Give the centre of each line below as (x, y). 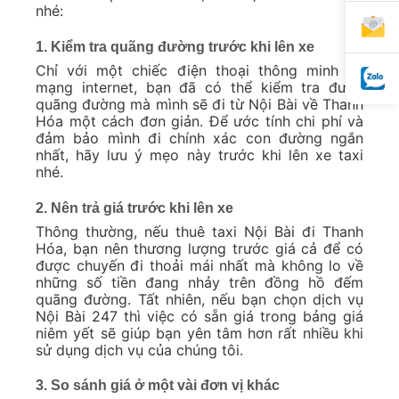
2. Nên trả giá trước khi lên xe (134, 208)
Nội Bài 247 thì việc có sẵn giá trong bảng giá (199, 316)
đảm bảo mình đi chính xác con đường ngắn (199, 138)
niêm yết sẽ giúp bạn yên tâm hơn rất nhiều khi (199, 333)
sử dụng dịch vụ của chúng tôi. (139, 350)
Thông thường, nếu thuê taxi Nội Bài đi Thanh (199, 231)
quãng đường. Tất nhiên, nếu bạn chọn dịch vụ (199, 299)
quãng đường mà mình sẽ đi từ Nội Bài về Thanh (199, 104)
